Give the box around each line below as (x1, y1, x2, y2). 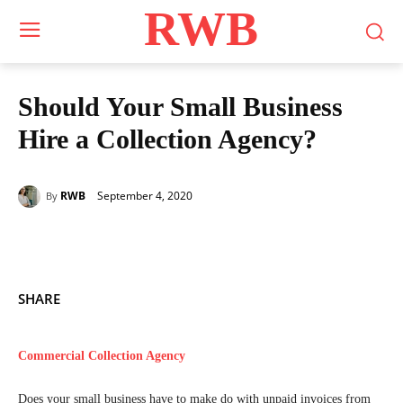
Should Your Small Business (18, 92, 343, 121)
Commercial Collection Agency (18, 349, 185, 363)
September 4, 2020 (97, 187, 193, 203)
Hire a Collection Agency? (18, 124, 317, 154)
